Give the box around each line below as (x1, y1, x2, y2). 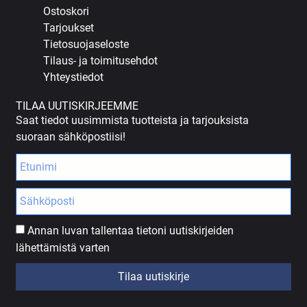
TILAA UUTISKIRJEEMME (16, 99, 139, 113)
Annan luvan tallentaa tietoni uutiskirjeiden (27, 223, 234, 237)
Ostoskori (43, 5, 90, 19)
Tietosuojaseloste (43, 38, 130, 51)
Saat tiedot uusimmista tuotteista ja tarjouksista (16, 114, 249, 127)
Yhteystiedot (43, 71, 104, 84)
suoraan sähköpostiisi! (16, 130, 126, 144)
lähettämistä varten (16, 241, 110, 254)
